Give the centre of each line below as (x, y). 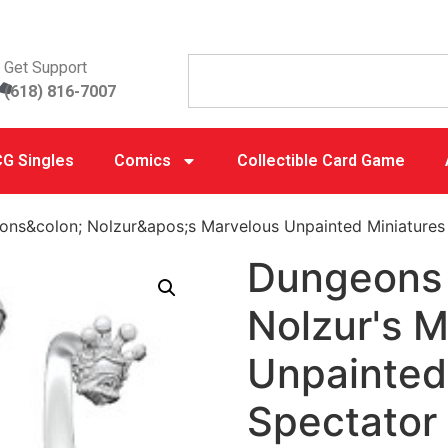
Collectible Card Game (320, 160)
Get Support (46, 67)
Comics (142, 160)
